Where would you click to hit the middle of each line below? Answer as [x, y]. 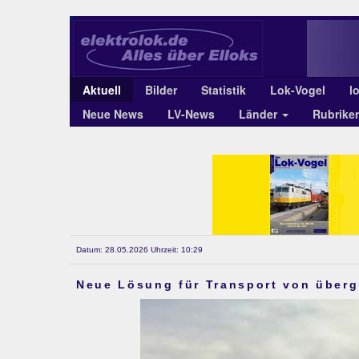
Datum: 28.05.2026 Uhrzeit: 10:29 [139, 250]
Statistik [224, 90]
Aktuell [102, 90]
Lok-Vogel [298, 90]
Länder [260, 114]
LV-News [191, 114]
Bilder [161, 90]
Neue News [113, 114]
